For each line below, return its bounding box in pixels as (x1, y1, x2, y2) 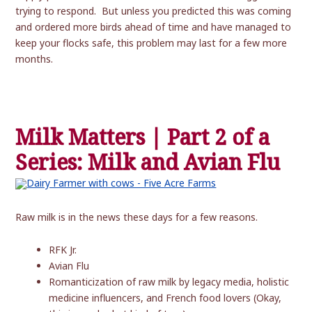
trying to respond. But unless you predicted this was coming (15, 4, 292, 18)
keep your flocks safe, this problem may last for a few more (15, 36, 288, 50)
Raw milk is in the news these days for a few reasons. (15, 210, 258, 224)
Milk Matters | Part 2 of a (15, 125, 270, 150)
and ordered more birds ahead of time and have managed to (15, 20, 292, 34)
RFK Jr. (49, 243, 77, 257)
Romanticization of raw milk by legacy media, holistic (49, 275, 290, 289)
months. (15, 52, 54, 66)
